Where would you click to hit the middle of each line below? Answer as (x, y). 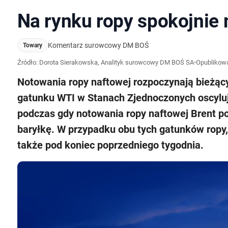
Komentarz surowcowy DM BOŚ (98, 45)
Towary (32, 45)
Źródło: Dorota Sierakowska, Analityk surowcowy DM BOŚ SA (105, 62)
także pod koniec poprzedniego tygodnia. (110, 145)
